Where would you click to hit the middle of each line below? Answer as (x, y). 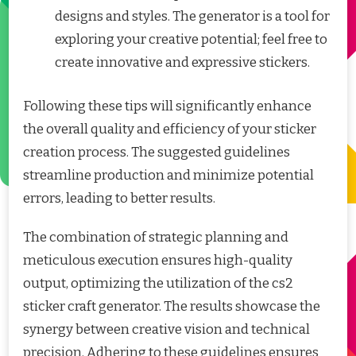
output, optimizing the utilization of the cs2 (158, 283)
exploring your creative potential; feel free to (191, 40)
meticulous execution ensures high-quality (158, 260)
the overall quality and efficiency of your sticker (170, 129)
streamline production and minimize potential (168, 175)
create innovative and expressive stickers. (182, 63)
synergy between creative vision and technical (166, 329)
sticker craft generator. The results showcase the (172, 306)
